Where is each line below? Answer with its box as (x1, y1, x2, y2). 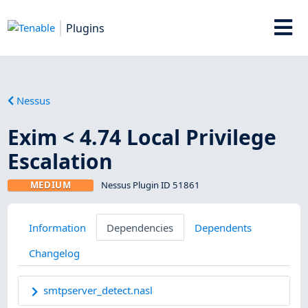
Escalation (8, 146, 113, 175)
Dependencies (107, 220, 174, 234)
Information (28, 220, 86, 234)
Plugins (66, 20, 105, 36)
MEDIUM (30, 178, 71, 191)
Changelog (28, 245, 80, 260)
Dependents (194, 220, 252, 234)
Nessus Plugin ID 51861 (100, 178, 200, 191)
